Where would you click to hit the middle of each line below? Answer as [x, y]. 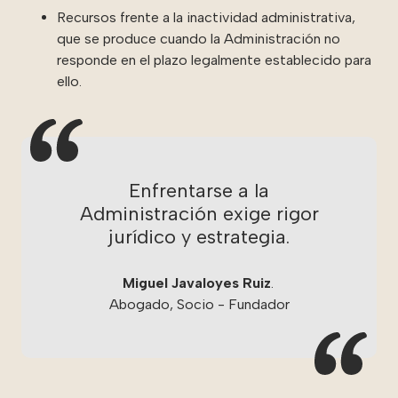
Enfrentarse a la [199, 191]
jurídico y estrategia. [199, 237]
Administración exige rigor [199, 214]
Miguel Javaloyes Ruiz [196, 283]
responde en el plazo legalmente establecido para [214, 60]
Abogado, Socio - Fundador [199, 305]
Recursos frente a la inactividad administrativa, [206, 18]
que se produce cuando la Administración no [199, 39]
